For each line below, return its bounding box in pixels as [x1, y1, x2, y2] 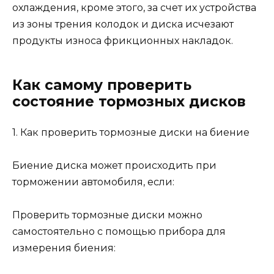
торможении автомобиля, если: [12, 176, 174, 188]
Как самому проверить [12, 76, 191, 94]
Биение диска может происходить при [12, 159, 217, 171]
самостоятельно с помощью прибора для [12, 225, 226, 237]
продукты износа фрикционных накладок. [12, 34, 233, 46]
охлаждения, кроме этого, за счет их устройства [12, 1, 256, 13]
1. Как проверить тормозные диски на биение [12, 126, 250, 138]
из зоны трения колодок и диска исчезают [12, 18, 234, 30]
